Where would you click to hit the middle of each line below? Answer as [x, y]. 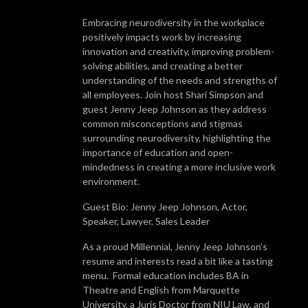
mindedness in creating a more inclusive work [179, 166]
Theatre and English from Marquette [161, 289]
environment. [111, 181]
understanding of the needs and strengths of [180, 80]
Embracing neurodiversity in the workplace [174, 22]
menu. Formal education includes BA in [166, 275]
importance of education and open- [158, 152]
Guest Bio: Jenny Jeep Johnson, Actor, [165, 206]
